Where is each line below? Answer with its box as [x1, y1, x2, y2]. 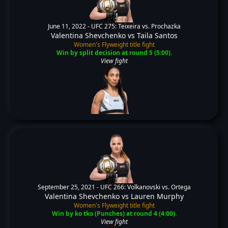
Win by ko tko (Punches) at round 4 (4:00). [51, 209, 177, 218]
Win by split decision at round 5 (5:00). [56, 48, 172, 57]
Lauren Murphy [130, 191, 184, 201]
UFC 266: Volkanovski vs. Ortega [100, 183, 191, 191]
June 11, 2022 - [47, 22, 91, 31]
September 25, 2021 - [37, 183, 100, 191]
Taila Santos [136, 31, 178, 40]
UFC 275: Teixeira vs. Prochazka [91, 22, 181, 31]
